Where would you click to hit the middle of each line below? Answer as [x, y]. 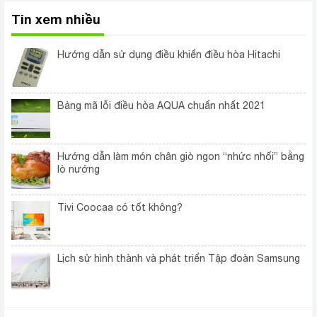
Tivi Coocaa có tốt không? [120, 208]
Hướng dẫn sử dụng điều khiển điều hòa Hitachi [169, 55]
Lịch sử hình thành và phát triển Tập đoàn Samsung [179, 259]
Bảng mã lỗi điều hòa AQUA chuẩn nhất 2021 [161, 106]
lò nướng [79, 169]
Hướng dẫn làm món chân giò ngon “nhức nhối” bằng [181, 157]
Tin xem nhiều [56, 19]
